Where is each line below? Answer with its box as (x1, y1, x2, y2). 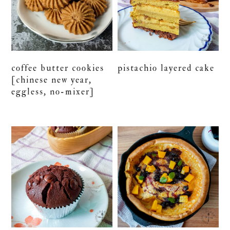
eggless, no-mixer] (11, 86, 95, 98)
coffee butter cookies (11, 63, 105, 74)
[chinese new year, (11, 74, 92, 86)
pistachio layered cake (118, 63, 215, 74)
